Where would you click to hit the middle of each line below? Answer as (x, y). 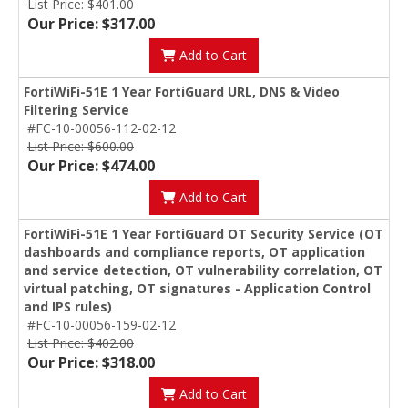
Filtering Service (76, 110)
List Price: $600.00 (81, 147)
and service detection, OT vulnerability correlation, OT (203, 270)
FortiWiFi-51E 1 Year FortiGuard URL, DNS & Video (182, 92)
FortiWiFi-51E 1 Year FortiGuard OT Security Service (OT (204, 234)
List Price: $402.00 (81, 343)
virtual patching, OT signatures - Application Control (197, 289)
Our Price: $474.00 (91, 166)
